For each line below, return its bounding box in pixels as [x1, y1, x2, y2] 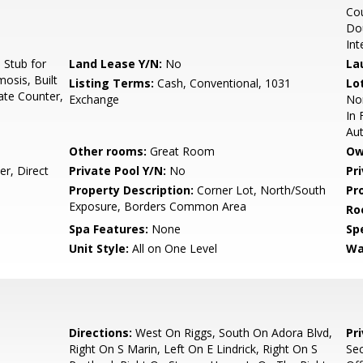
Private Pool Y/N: [69, 163, 167, 178]
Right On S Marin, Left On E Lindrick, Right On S [69, 341, 318, 357]
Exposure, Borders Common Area [69, 199, 247, 214]
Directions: [69, 325, 133, 340]
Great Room [147, 143, 216, 159]
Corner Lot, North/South [194, 182, 327, 198]
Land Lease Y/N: [69, 56, 163, 71]
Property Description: [69, 182, 194, 198]
